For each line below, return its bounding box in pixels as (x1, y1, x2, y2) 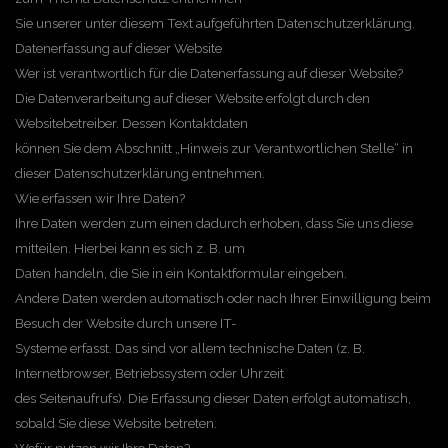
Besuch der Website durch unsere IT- (15, 315, 237, 331)
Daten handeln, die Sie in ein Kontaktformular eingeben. (15, 265, 347, 281)
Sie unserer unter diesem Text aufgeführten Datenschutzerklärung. (15, 15, 415, 31)
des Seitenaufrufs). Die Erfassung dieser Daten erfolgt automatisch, (15, 390, 411, 406)
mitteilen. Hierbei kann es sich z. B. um (15, 240, 245, 256)
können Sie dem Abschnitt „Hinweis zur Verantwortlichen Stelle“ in (15, 140, 413, 156)
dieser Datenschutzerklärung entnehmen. (15, 165, 265, 181)
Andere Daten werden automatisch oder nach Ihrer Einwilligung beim (15, 290, 431, 306)
